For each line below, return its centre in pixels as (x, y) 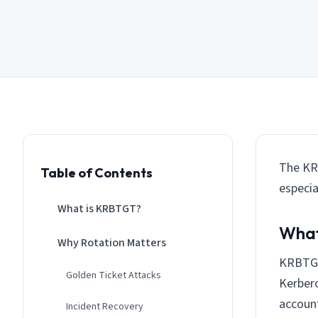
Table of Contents (97, 172)
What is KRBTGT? (99, 208)
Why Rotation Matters (112, 242)
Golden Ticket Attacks (114, 275)
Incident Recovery (105, 306)
